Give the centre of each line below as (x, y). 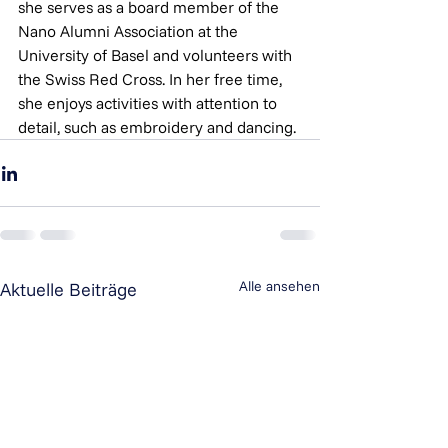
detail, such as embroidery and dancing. (157, 127)
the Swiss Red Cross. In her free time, (152, 79)
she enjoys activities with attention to (149, 103)
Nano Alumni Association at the (130, 31)
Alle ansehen (279, 286)
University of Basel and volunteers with (157, 55)
